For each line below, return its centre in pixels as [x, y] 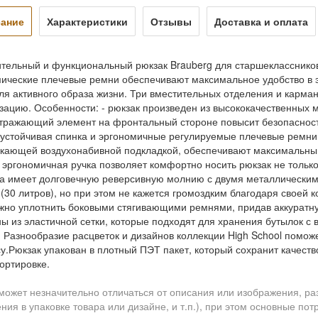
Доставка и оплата [261, 21]
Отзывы [171, 21]
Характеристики [87, 21]
